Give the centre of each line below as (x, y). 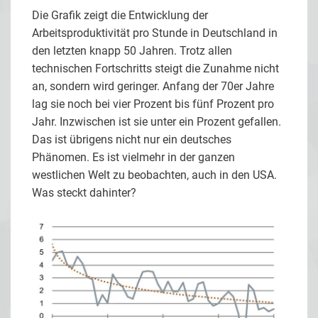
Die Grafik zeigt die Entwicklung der (120, 15)
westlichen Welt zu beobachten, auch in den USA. (154, 175)
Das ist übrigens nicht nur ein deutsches (132, 139)
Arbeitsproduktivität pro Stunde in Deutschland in (155, 33)
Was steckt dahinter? (84, 192)
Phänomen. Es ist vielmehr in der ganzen (133, 157)
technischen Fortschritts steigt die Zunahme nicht (155, 68)
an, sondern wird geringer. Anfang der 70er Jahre (153, 86)
